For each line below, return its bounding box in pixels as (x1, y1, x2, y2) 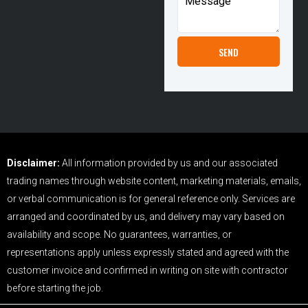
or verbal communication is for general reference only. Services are (7, 192, 295, 204)
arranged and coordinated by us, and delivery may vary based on (7, 210, 285, 222)
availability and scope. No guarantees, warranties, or (7, 228, 232, 240)
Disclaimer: (7, 157, 60, 168)
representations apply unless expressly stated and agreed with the (7, 246, 289, 258)
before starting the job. (7, 282, 103, 294)
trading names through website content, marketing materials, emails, (7, 175, 301, 186)
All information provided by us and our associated (60, 157, 278, 168)
